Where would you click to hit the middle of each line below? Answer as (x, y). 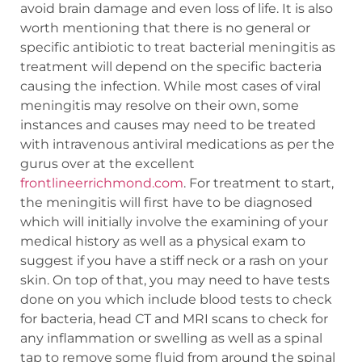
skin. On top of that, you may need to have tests (175, 280)
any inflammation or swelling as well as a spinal (171, 339)
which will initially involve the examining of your (174, 222)
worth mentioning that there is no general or (165, 28)
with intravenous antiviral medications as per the (177, 145)
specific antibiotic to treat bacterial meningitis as (178, 48)
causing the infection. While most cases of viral (170, 86)
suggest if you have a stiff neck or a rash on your (174, 261)
